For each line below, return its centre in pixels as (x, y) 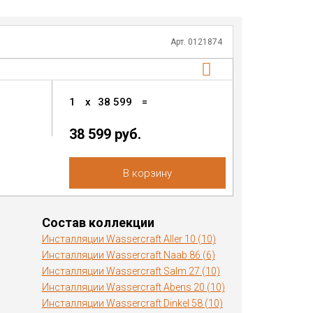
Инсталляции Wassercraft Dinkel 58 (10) (132, 303)
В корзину (147, 173)
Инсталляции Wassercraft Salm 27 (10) (131, 271)
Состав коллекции (98, 223)
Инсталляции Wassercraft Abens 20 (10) (133, 287)
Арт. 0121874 (196, 42)
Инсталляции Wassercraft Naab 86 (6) (128, 255)
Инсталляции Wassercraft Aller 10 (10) (129, 239)
